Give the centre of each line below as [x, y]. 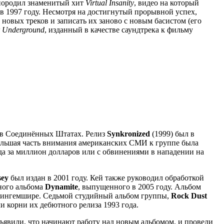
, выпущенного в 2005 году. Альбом [139, 186]
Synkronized [128, 133]
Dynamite [61, 186]
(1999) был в [172, 133]
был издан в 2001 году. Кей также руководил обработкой [106, 177]
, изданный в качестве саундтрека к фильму [119, 29]
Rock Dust [189, 195]
